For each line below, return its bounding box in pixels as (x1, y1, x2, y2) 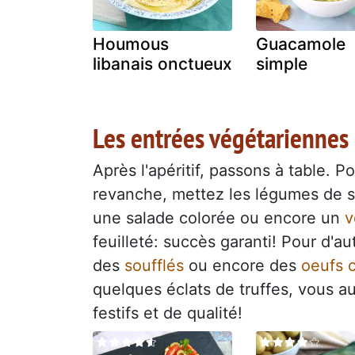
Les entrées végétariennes (93, 120, 349, 157)
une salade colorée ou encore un (93, 208, 345, 228)
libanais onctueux (93, 54, 232, 74)
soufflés (124, 256, 184, 276)
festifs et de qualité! (93, 303, 242, 323)
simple (256, 54, 308, 74)
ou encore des (184, 256, 301, 276)
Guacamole (256, 34, 346, 55)
